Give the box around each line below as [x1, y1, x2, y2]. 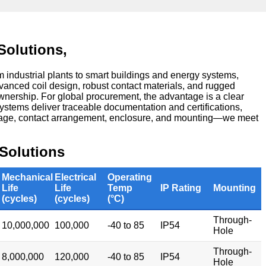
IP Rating [160, 183, 201, 194]
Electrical [55, 172, 96, 183]
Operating [107, 172, 152, 183]
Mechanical [2, 172, 53, 183]
